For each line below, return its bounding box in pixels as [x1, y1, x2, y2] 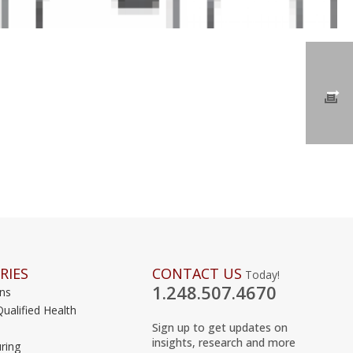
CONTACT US [152, 263, 243, 283]
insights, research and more [152, 334, 296, 350]
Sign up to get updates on [152, 319, 288, 335]
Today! [242, 266, 281, 282]
